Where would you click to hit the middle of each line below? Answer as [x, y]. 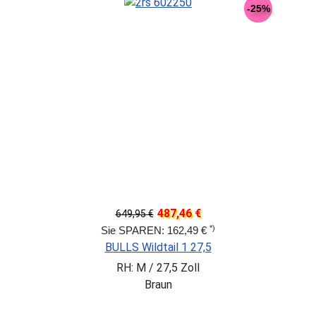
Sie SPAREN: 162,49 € [155, 231]
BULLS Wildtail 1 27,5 [158, 248]
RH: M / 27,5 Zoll [158, 268]
